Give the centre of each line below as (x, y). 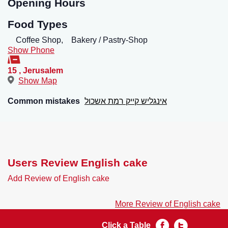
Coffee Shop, (39, 40)
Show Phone (31, 50)
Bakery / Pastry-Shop (109, 40)
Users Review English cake (78, 163)
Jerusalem (43, 70)
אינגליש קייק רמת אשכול (126, 101)
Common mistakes (44, 101)
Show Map (38, 81)
